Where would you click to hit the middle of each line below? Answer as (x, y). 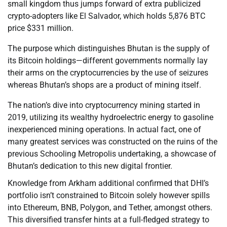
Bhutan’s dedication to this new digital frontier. (90, 166)
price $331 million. (41, 28)
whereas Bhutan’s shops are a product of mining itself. (104, 85)
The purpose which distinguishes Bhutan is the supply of (109, 49)
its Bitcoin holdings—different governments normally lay (108, 61)
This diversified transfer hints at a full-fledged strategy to (108, 220)
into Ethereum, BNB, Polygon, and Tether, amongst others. (110, 208)
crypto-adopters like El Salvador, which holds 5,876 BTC (106, 16)
